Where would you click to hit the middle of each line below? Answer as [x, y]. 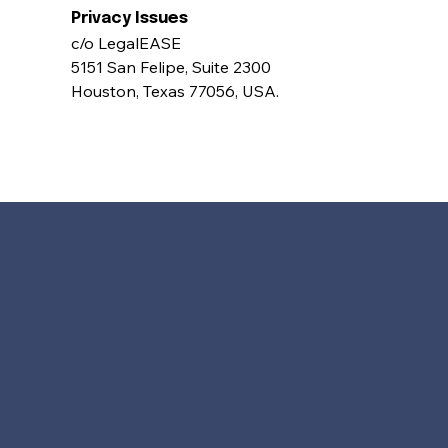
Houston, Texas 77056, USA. [175, 90]
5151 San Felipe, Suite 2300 [173, 66]
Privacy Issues [131, 18]
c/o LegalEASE [128, 42]
